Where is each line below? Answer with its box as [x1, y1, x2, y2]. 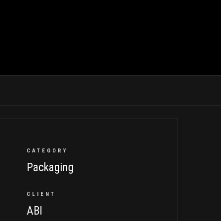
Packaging [27, 161, 74, 174]
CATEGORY [27, 147, 68, 154]
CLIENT [27, 191, 56, 197]
